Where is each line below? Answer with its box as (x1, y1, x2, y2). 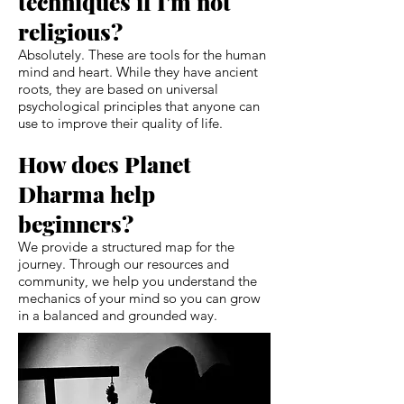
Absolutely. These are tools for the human (18, 45, 266, 63)
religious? (18, 15, 123, 46)
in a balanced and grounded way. (18, 306, 217, 324)
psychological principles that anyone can (18, 96, 260, 115)
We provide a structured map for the (18, 237, 234, 255)
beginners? (18, 207, 133, 238)
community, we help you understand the (18, 271, 257, 289)
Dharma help (18, 178, 155, 208)
